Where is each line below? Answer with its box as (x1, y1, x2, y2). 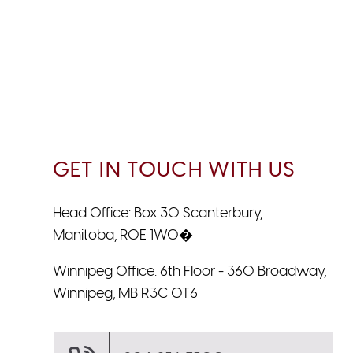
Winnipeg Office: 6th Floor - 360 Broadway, (52, 264, 326, 280)
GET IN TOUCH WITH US (52, 158, 295, 182)
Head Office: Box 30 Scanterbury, (52, 206, 262, 221)
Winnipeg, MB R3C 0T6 (52, 286, 198, 302)
